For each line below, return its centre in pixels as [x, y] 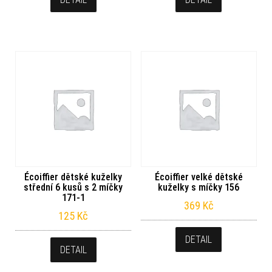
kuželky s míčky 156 [199, 188]
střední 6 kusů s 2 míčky [73, 188]
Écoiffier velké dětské [199, 177]
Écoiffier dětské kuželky [73, 177]
